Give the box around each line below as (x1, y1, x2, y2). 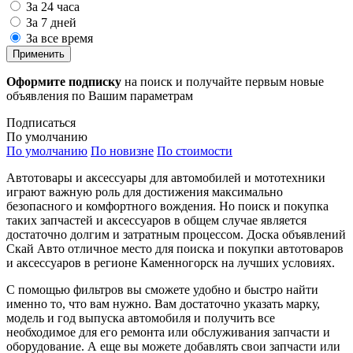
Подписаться (6, 115, 76, 129)
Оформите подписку (6, 74, 121, 88)
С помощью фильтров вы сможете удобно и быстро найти (6, 282, 318, 296)
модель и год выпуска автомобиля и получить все (6, 310, 275, 325)
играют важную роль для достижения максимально (6, 184, 283, 199)
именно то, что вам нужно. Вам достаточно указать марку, (6, 296, 320, 310)
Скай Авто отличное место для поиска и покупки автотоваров (6, 241, 344, 255)
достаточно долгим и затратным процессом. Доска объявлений (6, 227, 346, 241)
